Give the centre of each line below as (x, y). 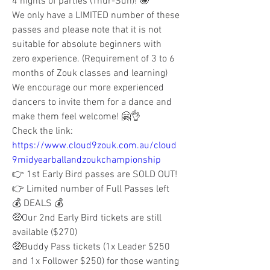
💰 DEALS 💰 (38, 203)
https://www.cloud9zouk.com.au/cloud (94, 146)
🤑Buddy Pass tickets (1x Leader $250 (91, 247)
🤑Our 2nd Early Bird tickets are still (87, 218)
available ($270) (46, 232)
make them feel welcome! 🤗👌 (76, 117)
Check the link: (44, 131)
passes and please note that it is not (87, 30)
